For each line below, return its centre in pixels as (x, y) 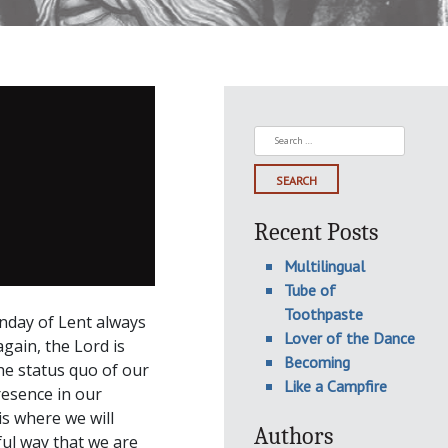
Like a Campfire (335, 386)
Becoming (317, 362)
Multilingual (324, 266)
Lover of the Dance (349, 338)
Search (278, 137)
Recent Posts (316, 232)
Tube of (310, 290)
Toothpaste (323, 314)
